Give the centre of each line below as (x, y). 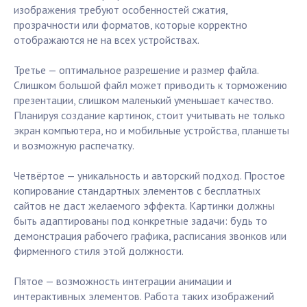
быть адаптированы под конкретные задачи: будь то (140, 221)
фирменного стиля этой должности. (99, 251)
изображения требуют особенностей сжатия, (121, 10)
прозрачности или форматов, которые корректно (131, 25)
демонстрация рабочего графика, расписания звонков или (150, 236)
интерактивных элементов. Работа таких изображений (144, 296)
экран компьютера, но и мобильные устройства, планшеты (151, 131)
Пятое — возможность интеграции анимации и (123, 281)
